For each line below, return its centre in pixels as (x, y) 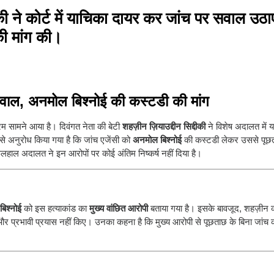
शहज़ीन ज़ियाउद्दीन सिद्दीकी (164, 126)
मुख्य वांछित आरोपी (119, 208)
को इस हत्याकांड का (55, 208)
